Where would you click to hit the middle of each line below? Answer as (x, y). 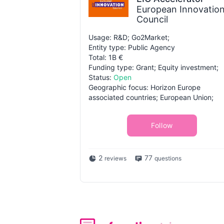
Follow (162, 125)
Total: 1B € (106, 57)
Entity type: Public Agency (132, 47)
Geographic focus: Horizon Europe (144, 87)
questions (168, 158)
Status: (101, 77)
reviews (115, 158)
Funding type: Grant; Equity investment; (153, 67)
